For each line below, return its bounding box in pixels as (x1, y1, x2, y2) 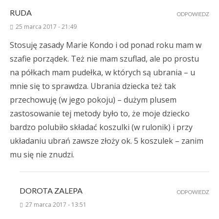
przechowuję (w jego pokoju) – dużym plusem (10, 94, 176, 106)
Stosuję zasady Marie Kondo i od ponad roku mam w (10, 40, 201, 51)
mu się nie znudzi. (10, 149, 74, 160)
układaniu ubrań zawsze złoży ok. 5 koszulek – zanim (10, 135, 203, 147)
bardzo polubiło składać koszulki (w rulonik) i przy (10, 122, 193, 133)
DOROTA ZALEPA (20, 186, 83, 196)
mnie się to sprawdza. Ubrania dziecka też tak (10, 81, 176, 92)
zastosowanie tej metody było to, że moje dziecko (10, 108, 190, 119)
